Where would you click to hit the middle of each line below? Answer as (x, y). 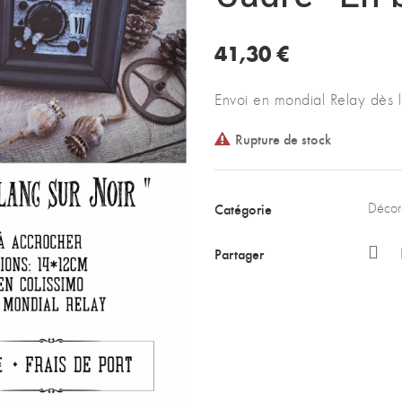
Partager (239, 253)
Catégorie (243, 209)
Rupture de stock (283, 139)
